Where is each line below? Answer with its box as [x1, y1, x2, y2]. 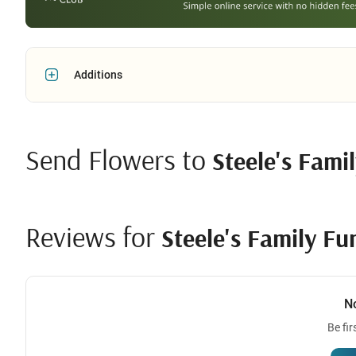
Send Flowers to [25, 141, 212, 177]
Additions [74, 68, 122, 81]
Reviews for [25, 218, 161, 254]
